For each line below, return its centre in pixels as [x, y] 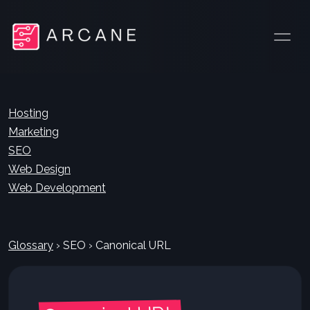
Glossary [31, 245]
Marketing [34, 132]
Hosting [28, 113]
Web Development [57, 188]
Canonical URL [132, 245]
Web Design [39, 169]
